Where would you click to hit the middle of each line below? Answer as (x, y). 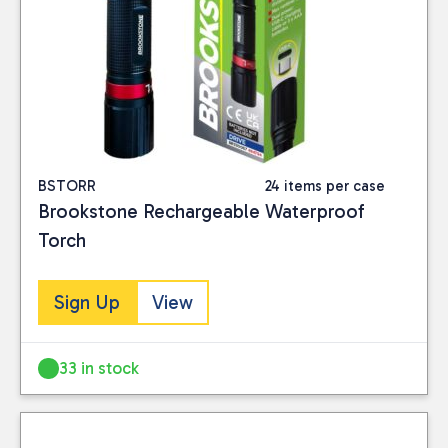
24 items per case (324, 185)
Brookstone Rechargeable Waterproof (201, 211)
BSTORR (67, 185)
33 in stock (99, 367)
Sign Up (87, 302)
